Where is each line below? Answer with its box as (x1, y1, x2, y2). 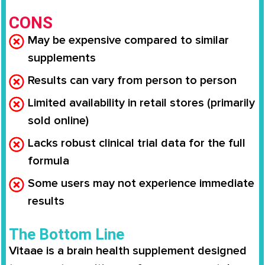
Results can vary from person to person (28, 73, 237, 88)
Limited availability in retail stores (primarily (28, 96, 255, 111)
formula (28, 154, 69, 169)
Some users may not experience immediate (28, 176, 254, 191)
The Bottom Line (9, 225, 124, 244)
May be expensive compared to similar (28, 33, 229, 48)
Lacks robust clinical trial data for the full (28, 136, 245, 151)
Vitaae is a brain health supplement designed (9, 244, 247, 258)
